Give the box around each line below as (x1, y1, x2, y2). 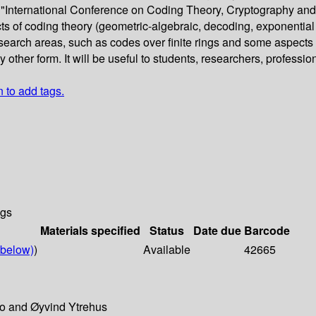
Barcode (244, 222, 290, 239)
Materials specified (40, 222, 140, 239)
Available (143, 241, 190, 258)
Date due (193, 222, 241, 239)
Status (150, 222, 184, 239)
